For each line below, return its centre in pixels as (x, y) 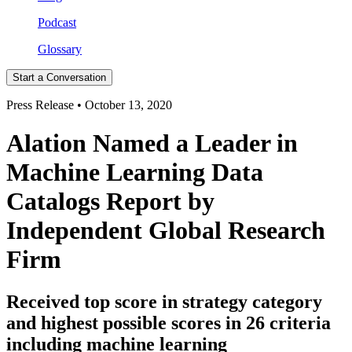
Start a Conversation (59, 77)
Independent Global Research (166, 231)
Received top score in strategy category (164, 301)
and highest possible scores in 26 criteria (169, 323)
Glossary (60, 49)
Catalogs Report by (110, 202)
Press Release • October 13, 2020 (89, 105)
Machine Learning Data (135, 172)
